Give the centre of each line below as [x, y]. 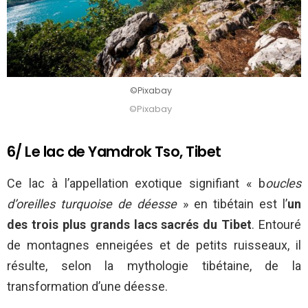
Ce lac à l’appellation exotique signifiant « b [136, 183]
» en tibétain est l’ [232, 203]
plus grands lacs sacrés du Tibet [157, 224]
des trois [33, 224]
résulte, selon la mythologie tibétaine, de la [154, 265]
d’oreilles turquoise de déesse [92, 203]
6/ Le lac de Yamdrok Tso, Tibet [114, 151]
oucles [283, 183]
